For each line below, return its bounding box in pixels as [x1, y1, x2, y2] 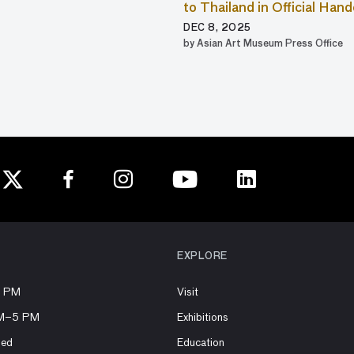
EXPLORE [177, 252, 228, 262]
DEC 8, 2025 [183, 24, 251, 33]
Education [177, 337, 224, 348]
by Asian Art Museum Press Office [183, 40, 343, 49]
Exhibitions [177, 312, 228, 323]
